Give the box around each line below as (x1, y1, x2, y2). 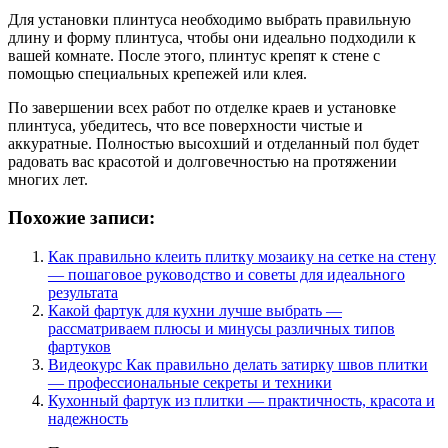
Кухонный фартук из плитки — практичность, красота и (48, 392, 435, 410)
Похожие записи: (8, 207, 155, 229)
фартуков (48, 338, 111, 356)
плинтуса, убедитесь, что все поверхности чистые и (8, 116, 363, 134)
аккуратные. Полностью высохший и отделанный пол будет (8, 134, 419, 152)
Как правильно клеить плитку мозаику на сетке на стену (48, 248, 436, 266)
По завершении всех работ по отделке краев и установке (8, 98, 396, 116)
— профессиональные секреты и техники (48, 374, 332, 392)
